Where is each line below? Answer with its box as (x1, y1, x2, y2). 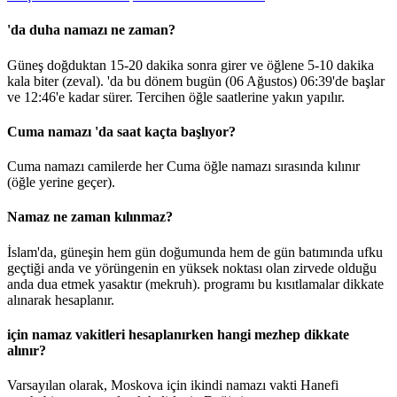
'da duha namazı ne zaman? (7, 22, 175, 38)
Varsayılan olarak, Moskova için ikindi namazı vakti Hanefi (7, 378, 339, 393)
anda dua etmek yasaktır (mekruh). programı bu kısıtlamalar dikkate (7, 276, 384, 292)
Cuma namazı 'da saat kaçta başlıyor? (7, 123, 236, 139)
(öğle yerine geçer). (7, 175, 115, 191)
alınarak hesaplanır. (7, 292, 114, 307)
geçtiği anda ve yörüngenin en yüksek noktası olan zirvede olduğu (7, 260, 377, 276)
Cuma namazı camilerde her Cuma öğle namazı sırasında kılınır (7, 159, 360, 175)
